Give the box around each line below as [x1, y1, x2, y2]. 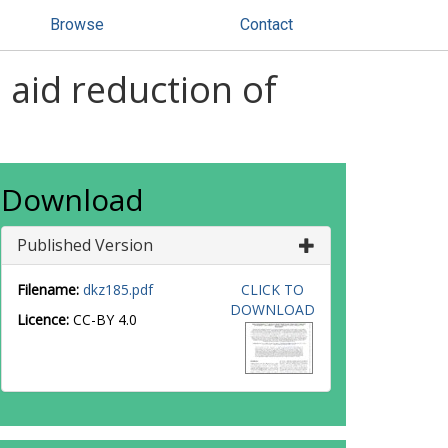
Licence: [17, 310, 73, 329]
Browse [50, 15, 104, 34]
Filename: [17, 280, 79, 299]
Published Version [17, 234, 153, 256]
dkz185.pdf [83, 280, 153, 299]
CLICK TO [240, 280, 304, 299]
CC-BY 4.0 [73, 310, 137, 329]
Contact [240, 15, 293, 34]
